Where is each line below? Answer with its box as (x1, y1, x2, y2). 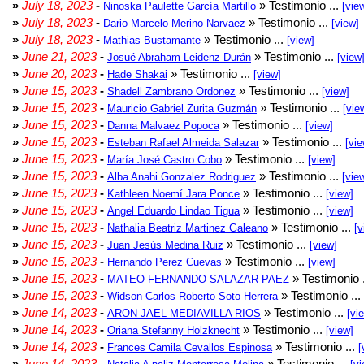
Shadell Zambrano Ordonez (107, 85, 236, 97)
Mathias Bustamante (103, 34, 201, 46)
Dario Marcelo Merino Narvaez (103, 17, 245, 29)
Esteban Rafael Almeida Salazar (107, 136, 259, 149)
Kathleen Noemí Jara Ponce (107, 188, 240, 200)
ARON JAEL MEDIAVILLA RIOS (107, 307, 261, 319)
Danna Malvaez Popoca (107, 119, 219, 132)
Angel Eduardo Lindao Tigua (107, 205, 240, 217)
